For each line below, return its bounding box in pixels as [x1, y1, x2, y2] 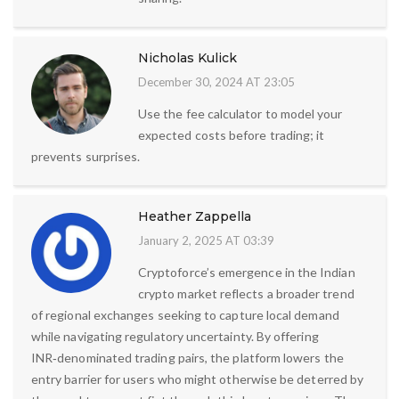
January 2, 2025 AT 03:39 [138, 233, 274, 248]
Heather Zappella [138, 208, 251, 225]
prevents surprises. [31, 149, 141, 165]
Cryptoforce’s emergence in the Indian [138, 265, 355, 281]
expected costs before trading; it [138, 127, 325, 143]
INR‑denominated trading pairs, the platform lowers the [31, 350, 344, 366]
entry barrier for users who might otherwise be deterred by [31, 371, 364, 387]
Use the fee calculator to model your [138, 106, 343, 122]
